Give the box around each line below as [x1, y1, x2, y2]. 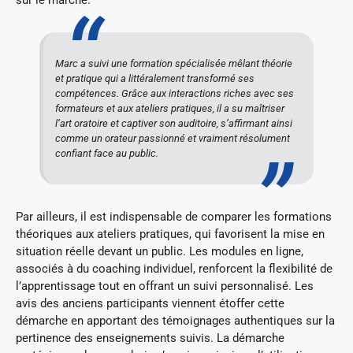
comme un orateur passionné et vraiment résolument [55, 132, 290, 145]
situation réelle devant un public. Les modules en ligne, [16, 244, 303, 259]
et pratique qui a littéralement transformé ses [55, 72, 255, 85]
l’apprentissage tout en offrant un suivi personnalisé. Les [16, 279, 314, 294]
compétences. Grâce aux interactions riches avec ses [55, 87, 294, 100]
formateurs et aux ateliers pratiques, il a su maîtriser [55, 102, 284, 115]
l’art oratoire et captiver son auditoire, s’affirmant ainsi [55, 117, 292, 130]
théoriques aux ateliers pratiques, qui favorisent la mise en [16, 227, 325, 242]
